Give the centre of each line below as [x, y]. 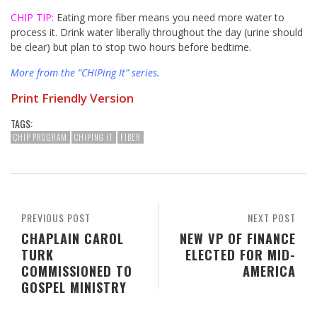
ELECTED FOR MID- [241, 255]
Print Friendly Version [72, 98]
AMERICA [269, 271]
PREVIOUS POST [56, 218]
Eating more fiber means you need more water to [169, 18]
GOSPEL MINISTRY [74, 287]
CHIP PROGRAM [40, 138]
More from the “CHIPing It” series [84, 73]
